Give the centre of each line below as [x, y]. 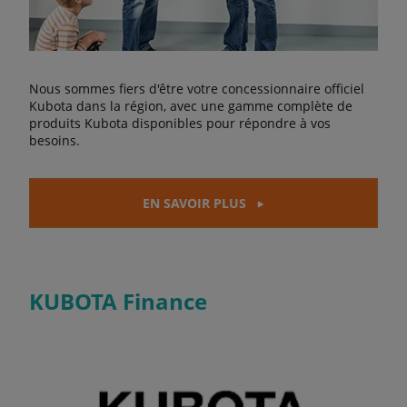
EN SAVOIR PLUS [194, 203]
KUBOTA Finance [118, 301]
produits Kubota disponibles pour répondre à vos [180, 123]
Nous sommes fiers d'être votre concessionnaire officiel [197, 88]
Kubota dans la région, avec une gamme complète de [191, 105]
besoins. [55, 140]
